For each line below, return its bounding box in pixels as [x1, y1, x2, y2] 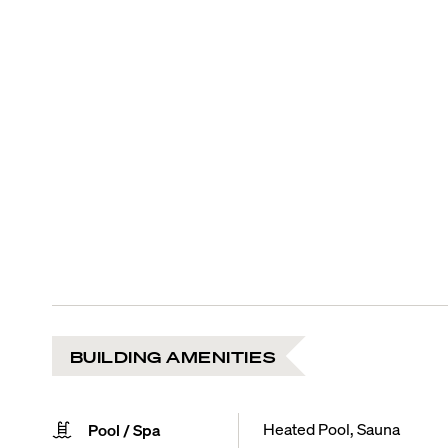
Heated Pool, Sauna [262, 418, 400, 439]
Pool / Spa [87, 419, 161, 440]
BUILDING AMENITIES [69, 345, 276, 367]
